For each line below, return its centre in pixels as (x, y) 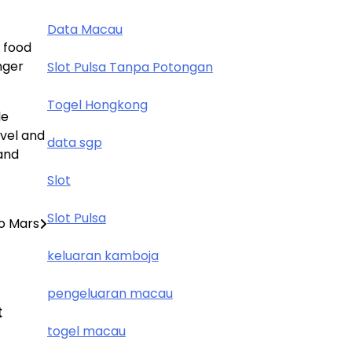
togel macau (86, 331)
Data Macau (84, 29)
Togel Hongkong (97, 105)
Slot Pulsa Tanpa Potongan (130, 67)
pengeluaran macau (110, 293)
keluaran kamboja (103, 256)
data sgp (74, 143)
